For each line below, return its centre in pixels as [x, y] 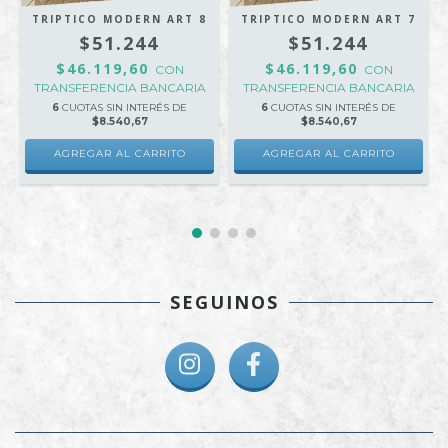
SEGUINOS [224, 302]
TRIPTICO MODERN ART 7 [328, 19]
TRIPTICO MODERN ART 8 [119, 19]
